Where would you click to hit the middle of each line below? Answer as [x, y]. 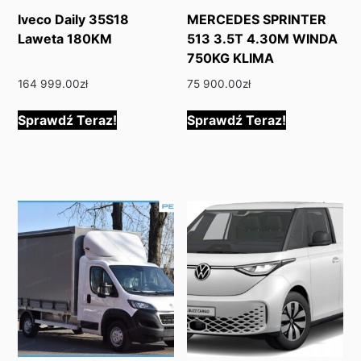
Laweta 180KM [65, 38]
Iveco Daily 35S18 [74, 19]
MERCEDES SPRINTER [257, 19]
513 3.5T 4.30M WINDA [263, 38]
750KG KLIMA [231, 58]
